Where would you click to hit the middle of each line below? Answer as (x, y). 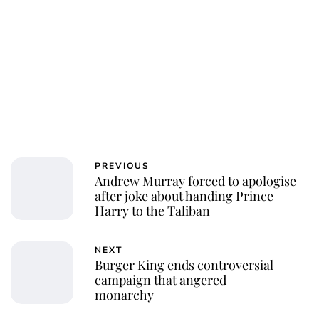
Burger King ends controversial (184, 265)
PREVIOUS (122, 166)
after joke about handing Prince (184, 196)
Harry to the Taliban (152, 211)
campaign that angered (161, 280)
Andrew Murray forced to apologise (195, 181)
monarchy (124, 295)
